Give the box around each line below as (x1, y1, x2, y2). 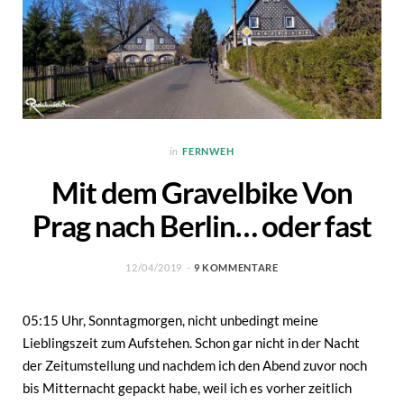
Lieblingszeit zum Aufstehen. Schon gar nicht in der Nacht (23, 334, 360, 351)
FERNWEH (182, 144, 234, 157)
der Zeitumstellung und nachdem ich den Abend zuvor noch (23, 356, 367, 373)
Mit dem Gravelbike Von (51, 174, 353, 210)
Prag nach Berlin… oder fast (32, 207, 372, 243)
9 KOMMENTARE (193, 261, 279, 273)
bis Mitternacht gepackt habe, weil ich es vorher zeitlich (23, 379, 352, 396)
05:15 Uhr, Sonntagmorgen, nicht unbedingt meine (23, 311, 318, 328)
